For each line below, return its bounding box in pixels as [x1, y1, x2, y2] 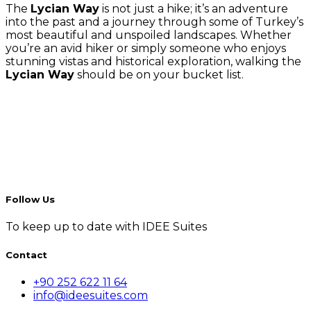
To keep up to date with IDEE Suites [6, 220, 207, 234]
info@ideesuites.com [33, 288, 148, 302]
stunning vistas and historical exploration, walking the [6, 55, 301, 68]
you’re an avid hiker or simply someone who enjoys [6, 42, 286, 55]
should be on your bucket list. [74, 68, 244, 81]
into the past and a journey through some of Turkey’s [6, 15, 303, 28]
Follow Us [6, 194, 55, 205]
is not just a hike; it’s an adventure [99, 2, 288, 15]
